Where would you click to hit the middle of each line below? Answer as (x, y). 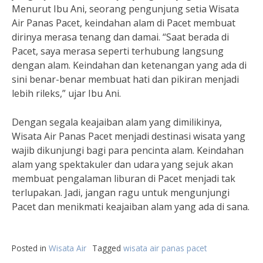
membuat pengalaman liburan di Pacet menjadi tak (124, 178)
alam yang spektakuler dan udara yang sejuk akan (122, 164)
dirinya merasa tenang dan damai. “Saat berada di (120, 37)
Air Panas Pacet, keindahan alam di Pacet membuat (124, 23)
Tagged (108, 248)
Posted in (30, 248)
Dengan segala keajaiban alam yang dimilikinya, (117, 122)
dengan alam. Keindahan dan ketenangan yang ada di (129, 65)
